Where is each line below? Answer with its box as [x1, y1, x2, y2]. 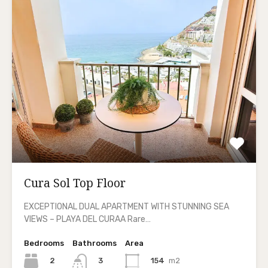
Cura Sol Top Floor [24, 175, 126, 191]
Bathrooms [72, 238, 117, 248]
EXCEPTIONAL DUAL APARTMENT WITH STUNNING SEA [24, 201, 229, 212]
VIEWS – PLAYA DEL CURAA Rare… [24, 214, 151, 224]
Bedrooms [24, 238, 64, 248]
